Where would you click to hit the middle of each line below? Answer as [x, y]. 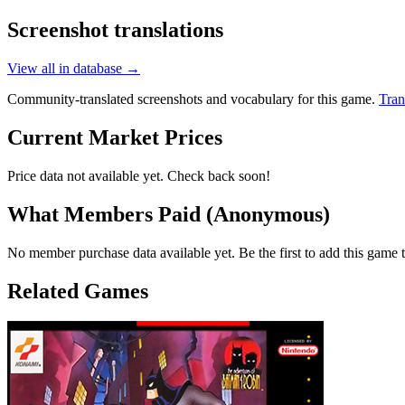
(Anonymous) [268, 214]
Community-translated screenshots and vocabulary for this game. [193, 99]
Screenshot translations [115, 30]
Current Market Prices [115, 137]
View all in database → [74, 69]
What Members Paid [107, 214]
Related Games [78, 291]
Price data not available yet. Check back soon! [139, 175]
